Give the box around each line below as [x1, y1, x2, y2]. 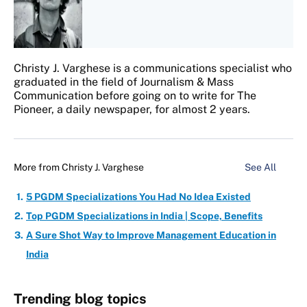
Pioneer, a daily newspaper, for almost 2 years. [14, 103, 250, 116]
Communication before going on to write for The [14, 89, 256, 103]
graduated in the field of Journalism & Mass [14, 75, 234, 89]
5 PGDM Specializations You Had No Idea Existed [26, 191, 251, 203]
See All [245, 162, 278, 173]
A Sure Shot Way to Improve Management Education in [26, 230, 276, 241]
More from [14, 162, 62, 173]
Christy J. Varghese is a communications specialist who [14, 62, 292, 75]
